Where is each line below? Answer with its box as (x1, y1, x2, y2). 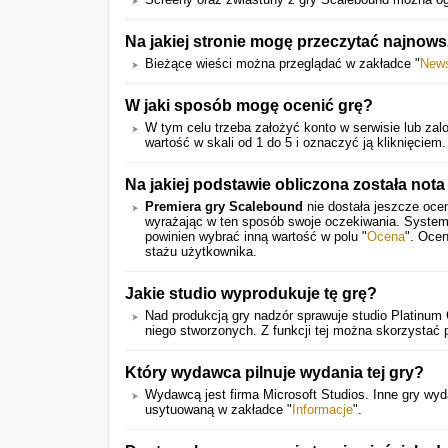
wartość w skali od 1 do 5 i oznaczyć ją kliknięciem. (145, 135, 446, 150)
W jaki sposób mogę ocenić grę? (125, 96, 373, 114)
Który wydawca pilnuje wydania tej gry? (125, 363, 424, 381)
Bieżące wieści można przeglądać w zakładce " (145, 56, 420, 71)
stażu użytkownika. (145, 244, 257, 259)
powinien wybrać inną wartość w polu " (145, 229, 367, 244)
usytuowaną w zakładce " (145, 402, 292, 417)
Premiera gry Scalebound (145, 199, 303, 214)
